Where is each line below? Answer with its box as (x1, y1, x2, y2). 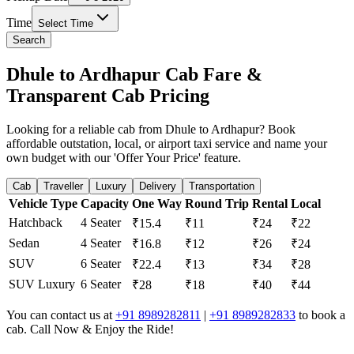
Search (13, 34, 45, 47)
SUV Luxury (9, 277, 75, 292)
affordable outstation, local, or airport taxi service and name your (6, 137, 327, 151)
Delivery (139, 180, 176, 193)
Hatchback (9, 216, 62, 230)
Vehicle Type (9, 197, 77, 211)
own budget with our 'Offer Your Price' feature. (6, 151, 241, 165)
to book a (296, 308, 345, 322)
